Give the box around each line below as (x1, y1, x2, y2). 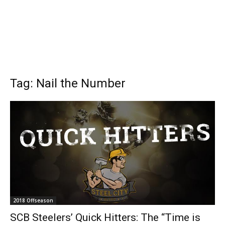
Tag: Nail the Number (10, 76, 126, 90)
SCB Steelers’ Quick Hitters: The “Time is (10, 211, 200, 224)
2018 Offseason (13, 197, 53, 204)
